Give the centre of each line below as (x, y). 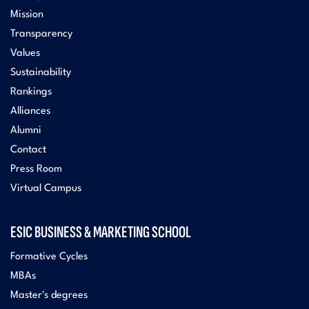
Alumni (26, 130)
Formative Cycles (49, 257)
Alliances (30, 111)
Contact (28, 150)
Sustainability (41, 72)
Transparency (41, 34)
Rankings (31, 92)
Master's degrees (49, 295)
